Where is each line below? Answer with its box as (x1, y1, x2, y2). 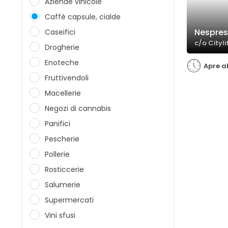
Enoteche (45, 58, 79, 68)
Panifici (45, 119, 70, 129)
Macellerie (45, 88, 81, 98)
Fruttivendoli (45, 73, 89, 83)
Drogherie (45, 42, 79, 52)
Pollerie (45, 149, 70, 159)
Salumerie (45, 180, 80, 190)
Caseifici (45, 27, 75, 37)
